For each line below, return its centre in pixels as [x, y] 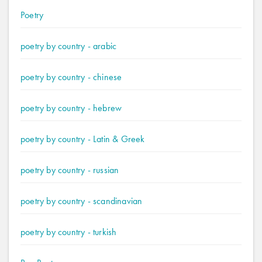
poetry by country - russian [70, 170]
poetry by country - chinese [71, 77]
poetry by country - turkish [69, 232]
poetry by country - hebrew [71, 108]
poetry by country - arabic [69, 46]
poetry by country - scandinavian [82, 201]
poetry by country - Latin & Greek [83, 139]
